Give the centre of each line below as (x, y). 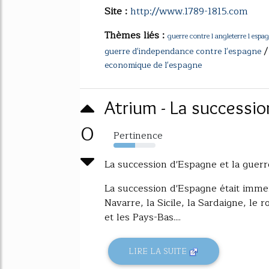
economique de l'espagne (153, 65)
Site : (117, 11)
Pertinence (138, 135)
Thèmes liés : (136, 35)
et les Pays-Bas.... (143, 217)
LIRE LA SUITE (159, 251)
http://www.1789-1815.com (189, 11)
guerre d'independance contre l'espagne (183, 51)
